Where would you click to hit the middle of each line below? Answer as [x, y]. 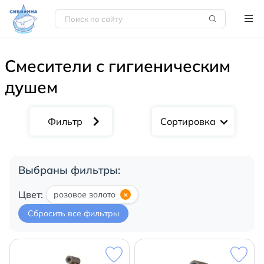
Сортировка [188, 121]
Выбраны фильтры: [69, 170]
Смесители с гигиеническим [118, 66]
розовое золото [85, 194]
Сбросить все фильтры [73, 213]
